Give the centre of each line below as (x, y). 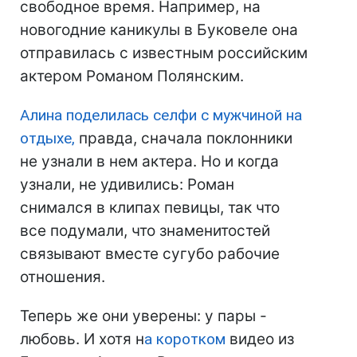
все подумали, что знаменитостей (145, 231)
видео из (260, 339)
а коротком (185, 339)
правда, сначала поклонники (184, 139)
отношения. (63, 277)
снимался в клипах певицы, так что (150, 208)
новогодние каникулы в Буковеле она (159, 30)
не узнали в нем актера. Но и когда (149, 162)
